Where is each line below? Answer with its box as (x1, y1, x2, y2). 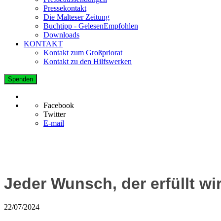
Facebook (43, 101, 74, 110)
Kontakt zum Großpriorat (43, 48, 122, 57)
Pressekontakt (43, 3, 86, 12)
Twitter (43, 110, 66, 118)
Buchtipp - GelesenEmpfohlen (43, 21, 138, 30)
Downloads (43, 30, 79, 39)
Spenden (8, 75, 33, 83)
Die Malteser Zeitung (43, 12, 110, 21)
